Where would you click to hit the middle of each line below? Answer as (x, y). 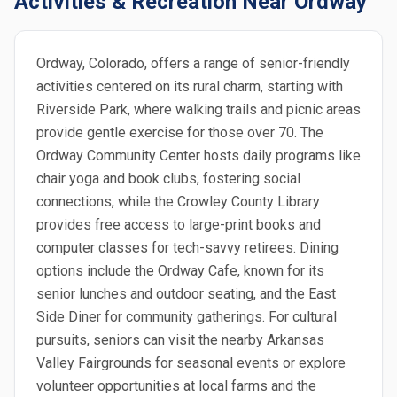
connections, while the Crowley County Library (178, 202)
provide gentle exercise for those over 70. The (180, 132)
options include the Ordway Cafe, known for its (180, 271)
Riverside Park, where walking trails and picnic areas (198, 109)
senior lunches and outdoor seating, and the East (186, 294)
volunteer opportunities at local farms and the (176, 386)
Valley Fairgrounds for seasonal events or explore (191, 363)
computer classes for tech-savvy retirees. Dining (187, 248)
